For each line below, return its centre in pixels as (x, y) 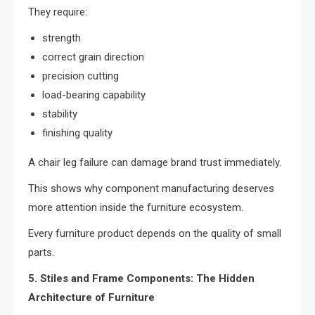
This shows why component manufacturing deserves (151, 189)
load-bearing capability (94, 95)
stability (60, 114)
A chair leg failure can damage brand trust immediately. (155, 163)
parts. (41, 253)
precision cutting (81, 76)
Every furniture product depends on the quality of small (155, 234)
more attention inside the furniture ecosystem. (136, 208)
